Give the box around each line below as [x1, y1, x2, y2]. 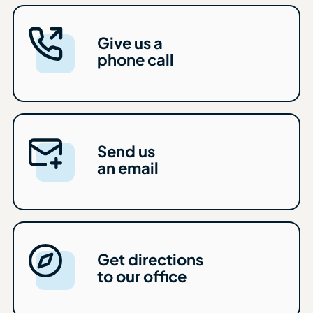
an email [97, 157, 159, 177]
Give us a [97, 32, 163, 52]
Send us [97, 140, 156, 161]
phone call [97, 49, 175, 69]
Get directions [97, 249, 204, 269]
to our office [97, 265, 187, 286]
